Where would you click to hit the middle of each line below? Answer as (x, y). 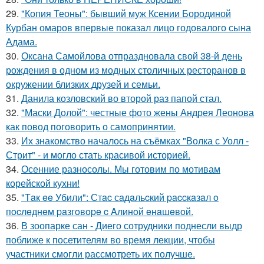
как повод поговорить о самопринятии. (91, 126)
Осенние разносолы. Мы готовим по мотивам (121, 169)
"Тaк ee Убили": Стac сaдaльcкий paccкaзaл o (120, 197)
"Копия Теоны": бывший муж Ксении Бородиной (126, 13)
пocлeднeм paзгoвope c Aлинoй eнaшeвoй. (100, 211)
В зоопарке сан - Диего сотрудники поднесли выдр (132, 225)
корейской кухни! (43, 183)
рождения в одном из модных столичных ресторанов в (126, 70)
